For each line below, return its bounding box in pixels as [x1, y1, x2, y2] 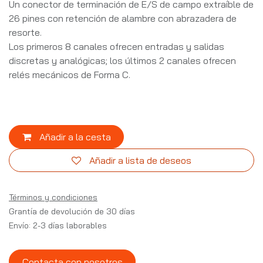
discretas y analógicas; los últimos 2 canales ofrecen [9, 54, 236, 66]
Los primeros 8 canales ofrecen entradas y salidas [9, 40, 224, 52]
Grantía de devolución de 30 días [9, 206, 135, 217]
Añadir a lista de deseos [89, 154, 191, 167]
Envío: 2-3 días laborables [9, 220, 107, 231]
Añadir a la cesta [36, 130, 111, 143]
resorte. [9, 26, 42, 38]
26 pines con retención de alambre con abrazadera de [9, 12, 237, 24]
